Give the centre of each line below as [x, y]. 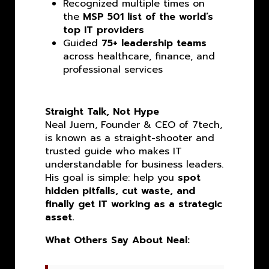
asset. [59, 218]
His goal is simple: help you [111, 178]
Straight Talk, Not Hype [102, 112]
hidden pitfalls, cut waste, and [120, 191]
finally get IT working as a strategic [134, 204]
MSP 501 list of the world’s [148, 17]
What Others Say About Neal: [117, 240]
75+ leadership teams [154, 44]
